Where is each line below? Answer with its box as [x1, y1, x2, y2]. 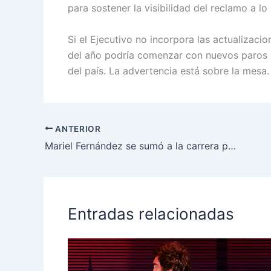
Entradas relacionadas [68, 204, 234, 224]
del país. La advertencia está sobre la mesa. [68, 64, 269, 77]
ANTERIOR [53, 123, 101, 134]
